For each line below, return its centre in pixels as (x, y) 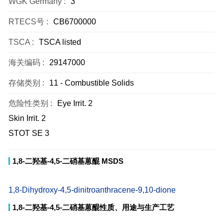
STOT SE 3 (29, 133)
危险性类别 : (30, 103)
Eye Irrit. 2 (75, 103)
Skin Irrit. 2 (27, 118)
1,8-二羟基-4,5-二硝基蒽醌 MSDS (68, 161)
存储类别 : (26, 83)
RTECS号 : (28, 22)
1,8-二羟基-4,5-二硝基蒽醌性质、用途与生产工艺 (93, 207)
